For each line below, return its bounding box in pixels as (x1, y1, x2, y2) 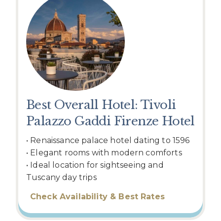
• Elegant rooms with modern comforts (26, 148, 182, 158)
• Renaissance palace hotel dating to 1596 (26, 136, 190, 146)
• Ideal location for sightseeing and (26, 160, 164, 170)
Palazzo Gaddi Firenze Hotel (26, 114, 195, 129)
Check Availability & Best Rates (30, 192, 165, 202)
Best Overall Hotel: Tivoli (26, 98, 176, 112)
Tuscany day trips (26, 173, 97, 183)
